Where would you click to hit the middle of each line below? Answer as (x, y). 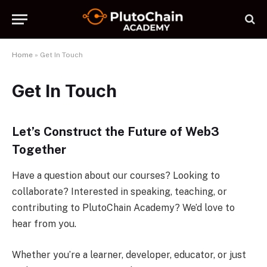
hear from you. (44, 224)
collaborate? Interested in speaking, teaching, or (119, 192)
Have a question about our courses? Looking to (116, 176)
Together (39, 150)
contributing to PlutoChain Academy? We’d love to (123, 208)
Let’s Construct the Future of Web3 (116, 132)
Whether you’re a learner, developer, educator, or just (129, 254)
